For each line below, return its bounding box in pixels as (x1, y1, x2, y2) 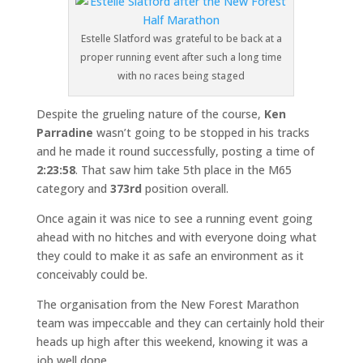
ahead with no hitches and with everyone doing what (36, 229, 317, 245)
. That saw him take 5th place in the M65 (75, 162, 292, 177)
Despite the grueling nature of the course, (36, 106, 264, 122)
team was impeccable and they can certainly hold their (36, 315, 324, 331)
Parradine (36, 125, 93, 140)
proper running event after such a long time (80, 50, 283, 64)
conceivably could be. (36, 267, 147, 282)
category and (36, 181, 107, 196)
